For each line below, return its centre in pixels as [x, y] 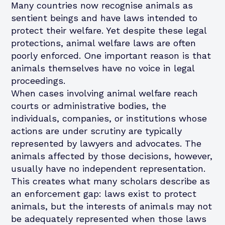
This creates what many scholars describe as [111, 181]
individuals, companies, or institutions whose [109, 118]
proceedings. [38, 80]
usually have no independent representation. [108, 168]
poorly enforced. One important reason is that [111, 55]
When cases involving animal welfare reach [105, 93]
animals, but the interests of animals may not [112, 206]
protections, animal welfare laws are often [104, 43]
